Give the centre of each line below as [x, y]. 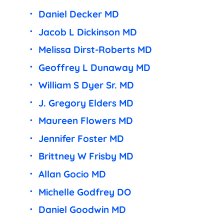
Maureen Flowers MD [85, 121]
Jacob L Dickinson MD [87, 32]
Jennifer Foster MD [81, 138]
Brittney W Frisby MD [86, 156]
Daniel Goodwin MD [82, 210]
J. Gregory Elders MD [86, 103]
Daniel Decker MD [78, 14]
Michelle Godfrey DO [84, 192]
